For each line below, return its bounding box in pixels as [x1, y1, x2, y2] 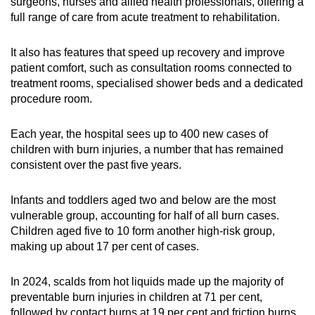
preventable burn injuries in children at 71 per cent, [11, 291, 262, 304]
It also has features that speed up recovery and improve [11, 46, 285, 59]
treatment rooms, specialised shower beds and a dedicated [11, 77, 303, 90]
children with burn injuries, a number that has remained [11, 143, 283, 156]
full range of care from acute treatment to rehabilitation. [11, 11, 280, 24]
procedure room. [11, 93, 95, 105]
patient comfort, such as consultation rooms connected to [11, 62, 292, 75]
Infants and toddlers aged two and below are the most [11, 194, 276, 207]
